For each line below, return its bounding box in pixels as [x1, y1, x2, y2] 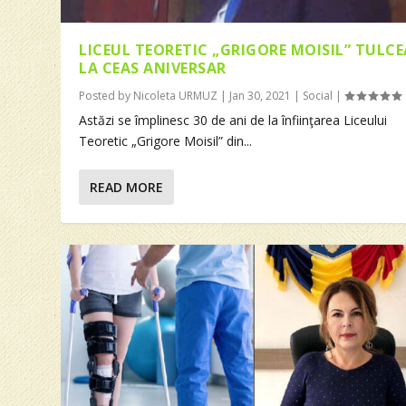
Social [303, 87, 333, 103]
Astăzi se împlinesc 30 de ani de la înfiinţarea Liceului [79, 111, 391, 129]
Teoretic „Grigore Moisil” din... [79, 131, 253, 150]
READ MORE [90, 178, 164, 196]
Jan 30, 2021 [229, 87, 292, 103]
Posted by [79, 87, 134, 103]
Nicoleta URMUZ [133, 87, 218, 103]
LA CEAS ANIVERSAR [79, 57, 227, 78]
